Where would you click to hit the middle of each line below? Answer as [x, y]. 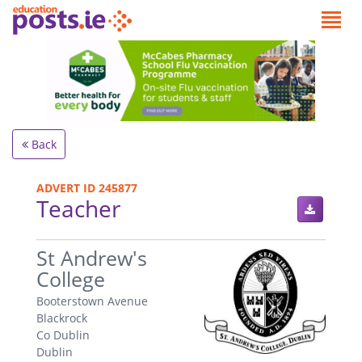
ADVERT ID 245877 [87, 187]
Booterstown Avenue [92, 301]
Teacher [78, 208]
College [71, 279]
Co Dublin [63, 335]
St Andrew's [92, 258]
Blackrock [62, 318]
